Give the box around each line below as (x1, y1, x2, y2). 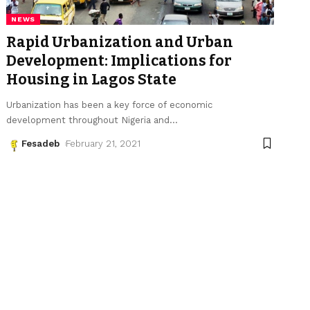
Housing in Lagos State (6, 70, 177, 89)
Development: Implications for (6, 51, 232, 70)
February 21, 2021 (66, 138, 141, 149)
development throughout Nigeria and (6, 114, 170, 125)
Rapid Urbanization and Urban (6, 33, 234, 51)
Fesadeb (21, 138, 60, 149)
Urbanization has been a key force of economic (6, 99, 213, 110)
